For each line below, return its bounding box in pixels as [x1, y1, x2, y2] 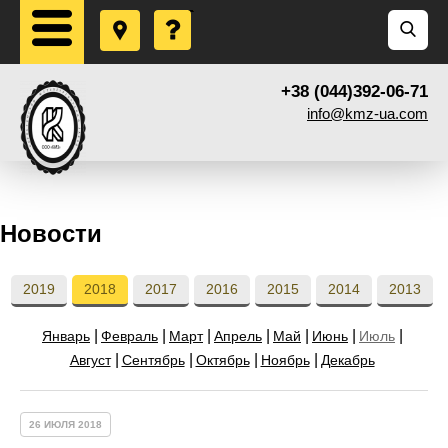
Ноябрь [260, 351, 310, 368]
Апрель [214, 327, 262, 344]
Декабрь [320, 351, 375, 368]
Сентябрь [121, 351, 185, 368]
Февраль [101, 327, 158, 344]
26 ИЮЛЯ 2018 [29, 418, 102, 430]
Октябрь [195, 351, 250, 368]
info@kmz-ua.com [307, 105, 428, 122]
